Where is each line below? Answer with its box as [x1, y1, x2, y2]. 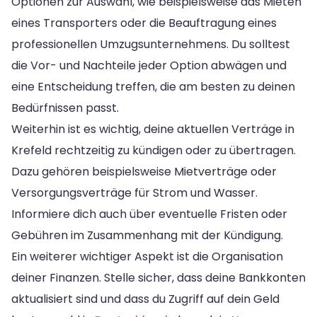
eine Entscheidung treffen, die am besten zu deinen [11, 78, 295, 95]
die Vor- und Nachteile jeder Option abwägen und [11, 57, 287, 74]
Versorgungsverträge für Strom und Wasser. [11, 184, 258, 201]
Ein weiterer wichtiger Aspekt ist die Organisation [11, 248, 283, 265]
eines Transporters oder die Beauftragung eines [11, 14, 277, 31]
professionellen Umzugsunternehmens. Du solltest [11, 35, 290, 52]
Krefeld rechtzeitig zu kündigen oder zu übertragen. [11, 142, 296, 158]
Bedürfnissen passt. [11, 99, 119, 116]
